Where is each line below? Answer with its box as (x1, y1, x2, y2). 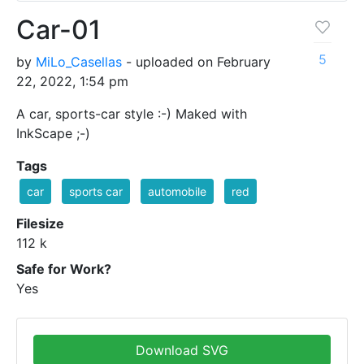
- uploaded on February (122, 54, 271, 71)
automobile (148, 184, 206, 199)
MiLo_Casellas (36, 54, 122, 71)
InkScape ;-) (16, 125, 90, 142)
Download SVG (136, 342, 228, 359)
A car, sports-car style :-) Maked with (16, 106, 247, 123)
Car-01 (16, 14, 101, 46)
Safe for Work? (16, 261, 111, 278)
